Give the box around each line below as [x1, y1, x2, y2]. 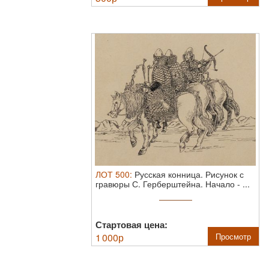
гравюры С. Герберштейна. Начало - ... [95, 178, 250, 190]
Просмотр [216, 231, 251, 242]
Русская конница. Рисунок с [134, 168, 244, 180]
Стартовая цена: [95, 218, 168, 231]
